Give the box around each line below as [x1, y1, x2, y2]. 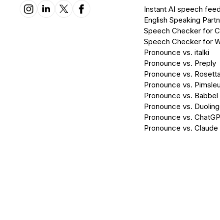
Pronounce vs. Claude [143, 123, 218, 133]
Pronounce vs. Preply [143, 58, 216, 68]
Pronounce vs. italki [143, 47, 209, 57]
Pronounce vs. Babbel [143, 90, 218, 100]
